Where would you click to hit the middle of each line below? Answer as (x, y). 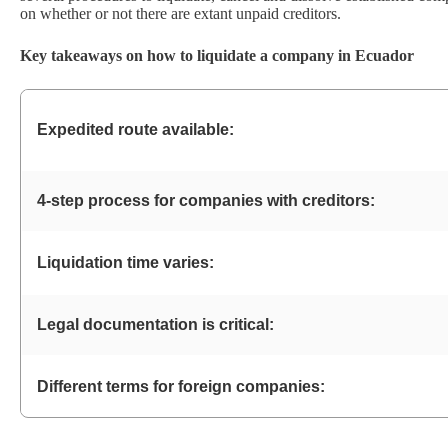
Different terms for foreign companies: (181, 386)
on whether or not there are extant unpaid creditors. (180, 13)
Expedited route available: (135, 129)
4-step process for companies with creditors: (206, 200)
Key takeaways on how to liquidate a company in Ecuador (217, 55)
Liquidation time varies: (125, 262)
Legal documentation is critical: (155, 324)
